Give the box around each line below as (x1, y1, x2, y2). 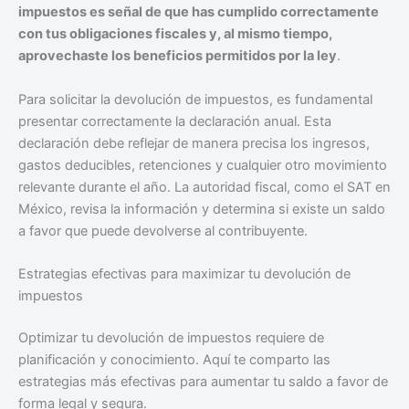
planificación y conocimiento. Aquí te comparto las (18, 351, 330, 368)
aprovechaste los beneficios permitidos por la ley (18, 47, 337, 65)
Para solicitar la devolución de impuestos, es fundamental (18, 90, 372, 108)
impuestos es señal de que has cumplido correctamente (18, 4, 379, 21)
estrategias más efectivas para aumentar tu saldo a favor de (18, 372, 388, 390)
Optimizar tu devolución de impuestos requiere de (18, 329, 324, 346)
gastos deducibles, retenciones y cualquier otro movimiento (18, 156, 387, 173)
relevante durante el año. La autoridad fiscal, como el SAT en (18, 178, 391, 195)
